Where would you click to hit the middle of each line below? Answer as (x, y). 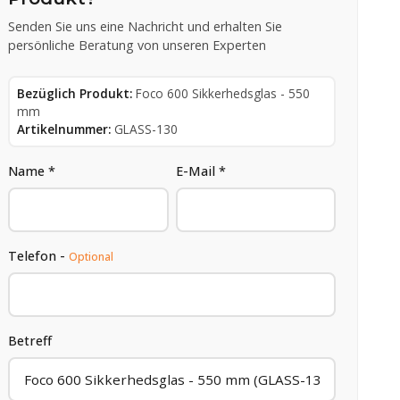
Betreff (30, 340)
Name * (32, 171)
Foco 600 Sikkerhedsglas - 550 (223, 93)
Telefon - (39, 255)
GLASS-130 (146, 129)
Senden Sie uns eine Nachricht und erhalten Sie (146, 26)
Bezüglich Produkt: (75, 93)
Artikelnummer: (64, 129)
